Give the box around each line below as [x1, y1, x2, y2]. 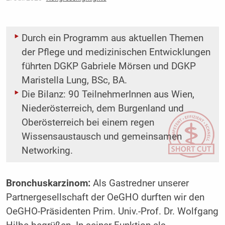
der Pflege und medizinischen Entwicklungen [21, 47, 210, 58]
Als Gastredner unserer [90, 178, 189, 189]
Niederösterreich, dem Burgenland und [21, 103, 184, 115]
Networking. [21, 145, 73, 157]
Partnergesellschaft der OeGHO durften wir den [6, 192, 204, 203]
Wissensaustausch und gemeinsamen [21, 131, 182, 143]
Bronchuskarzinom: [6, 178, 90, 189]
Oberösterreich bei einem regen [21, 117, 154, 129]
